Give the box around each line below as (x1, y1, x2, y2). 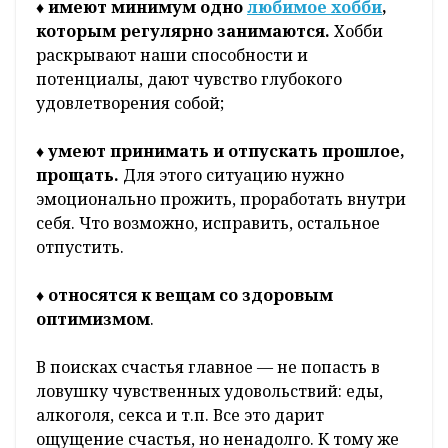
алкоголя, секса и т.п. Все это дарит (36, 404, 324, 427)
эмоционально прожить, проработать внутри (36, 188, 406, 211)
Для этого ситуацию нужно (119, 164, 344, 187)
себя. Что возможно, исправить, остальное (36, 212, 380, 235)
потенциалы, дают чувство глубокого (36, 68, 342, 91)
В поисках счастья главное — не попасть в (36, 356, 380, 379)
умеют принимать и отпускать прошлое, (48, 140, 405, 163)
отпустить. (36, 236, 132, 259)
